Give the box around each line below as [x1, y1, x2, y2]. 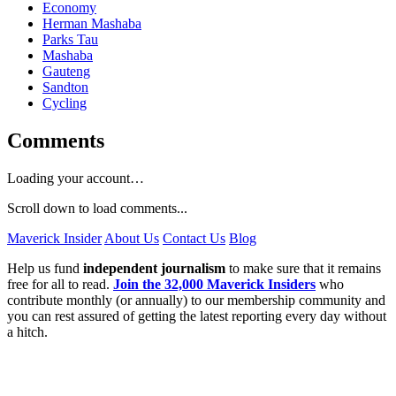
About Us [104, 230, 159, 246]
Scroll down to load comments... [7, 200, 187, 216]
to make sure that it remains [225, 260, 381, 276]
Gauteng [42, 63, 90, 79]
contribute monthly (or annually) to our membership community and [7, 292, 385, 308]
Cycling [42, 95, 87, 110]
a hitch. [7, 324, 48, 339]
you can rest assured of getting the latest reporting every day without [7, 308, 386, 324]
